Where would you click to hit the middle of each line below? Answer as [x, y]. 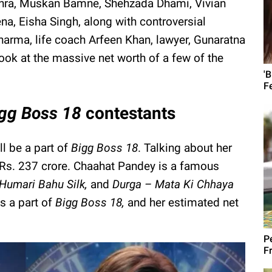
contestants [131, 113]
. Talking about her [185, 148]
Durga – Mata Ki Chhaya [173, 184]
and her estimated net [183, 202]
